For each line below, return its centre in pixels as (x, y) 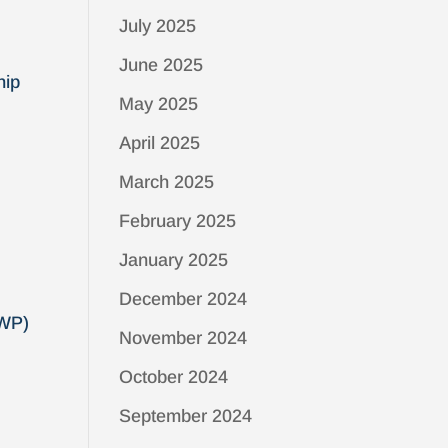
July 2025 (158, 26)
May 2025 (159, 104)
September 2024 (186, 416)
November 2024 (183, 338)
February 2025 (178, 221)
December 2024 (183, 299)
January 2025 (174, 260)
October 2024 (174, 377)
